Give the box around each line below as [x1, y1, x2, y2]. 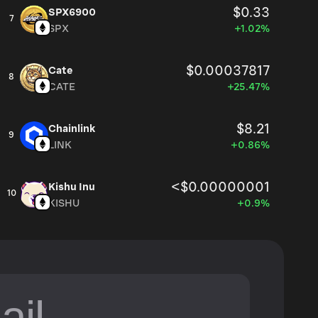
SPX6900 [48, 6, 96, 18]
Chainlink [48, 123, 95, 135]
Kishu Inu [48, 181, 95, 193]
